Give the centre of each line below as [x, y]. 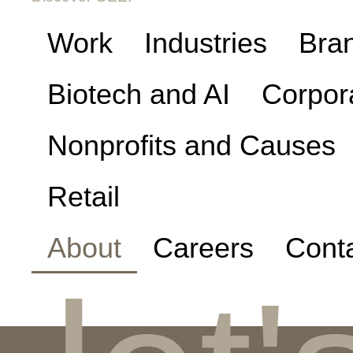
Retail [84, 196]
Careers [204, 247]
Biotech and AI [139, 94]
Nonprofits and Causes [192, 145]
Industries [206, 43]
